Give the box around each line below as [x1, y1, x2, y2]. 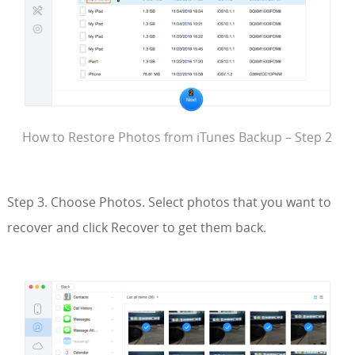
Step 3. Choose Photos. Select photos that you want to [6, 193, 331, 212]
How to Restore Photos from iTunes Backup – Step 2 [22, 128, 333, 147]
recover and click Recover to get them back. [6, 219, 266, 237]
